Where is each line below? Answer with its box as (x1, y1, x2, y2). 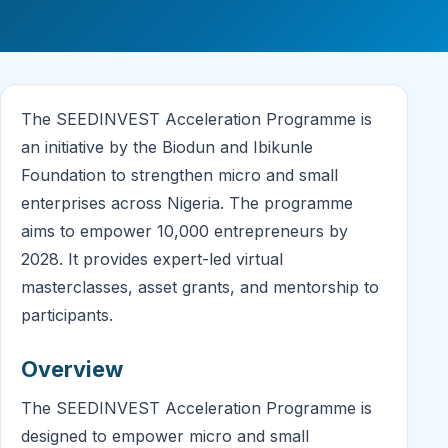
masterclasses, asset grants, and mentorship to (21, 277, 379, 298)
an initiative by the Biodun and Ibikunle (21, 137, 313, 158)
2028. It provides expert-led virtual (21, 249, 283, 270)
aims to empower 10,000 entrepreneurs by (21, 221, 348, 242)
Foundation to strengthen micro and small (21, 165, 338, 186)
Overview (21, 356, 123, 383)
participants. (21, 305, 113, 326)
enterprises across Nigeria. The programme (21, 193, 353, 214)
